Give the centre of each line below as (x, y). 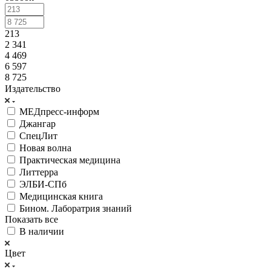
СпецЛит (38, 135)
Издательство (33, 88)
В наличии (42, 231)
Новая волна (45, 148)
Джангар (38, 123)
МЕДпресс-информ (59, 111)
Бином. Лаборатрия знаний (76, 208)
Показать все (31, 219)
